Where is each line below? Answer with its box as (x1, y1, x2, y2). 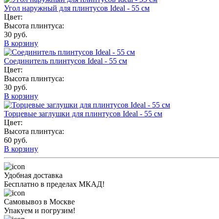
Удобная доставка (4, 171, 63, 180)
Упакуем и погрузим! (4, 206, 75, 215)
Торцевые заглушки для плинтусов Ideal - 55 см (4, 109, 162, 118)
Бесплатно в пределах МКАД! (4, 180, 105, 189)
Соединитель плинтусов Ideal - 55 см (4, 57, 127, 66)
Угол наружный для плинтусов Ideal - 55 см (4, 4, 150, 13)
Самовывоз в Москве (4, 197, 75, 206)
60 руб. (4, 136, 27, 145)
